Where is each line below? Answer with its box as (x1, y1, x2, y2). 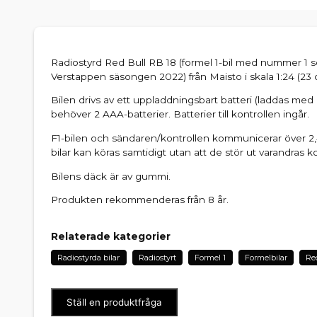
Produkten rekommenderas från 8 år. (51, 194, 229, 206)
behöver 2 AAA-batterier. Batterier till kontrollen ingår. (51, 108, 309, 120)
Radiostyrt (138, 253, 176, 263)
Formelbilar (244, 253, 287, 263)
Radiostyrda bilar (57, 253, 120, 263)
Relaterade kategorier (51, 230, 171, 243)
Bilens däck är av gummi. (51, 170, 171, 182)
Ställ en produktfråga (67, 296, 162, 309)
